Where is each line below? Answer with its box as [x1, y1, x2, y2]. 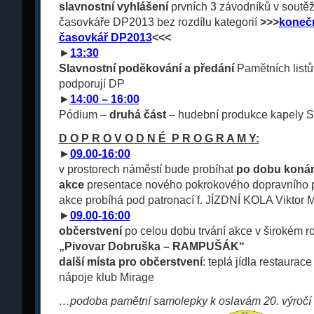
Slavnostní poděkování [58, 62, 184, 74]
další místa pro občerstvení [58, 256, 203, 268]
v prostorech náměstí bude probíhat [58, 163, 236, 175]
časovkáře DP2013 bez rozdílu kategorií [58, 16, 257, 28]
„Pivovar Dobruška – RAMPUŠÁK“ [58, 240, 245, 252]
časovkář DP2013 [58, 32, 152, 43]
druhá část [109, 109, 166, 121]
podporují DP [58, 78, 125, 90]
